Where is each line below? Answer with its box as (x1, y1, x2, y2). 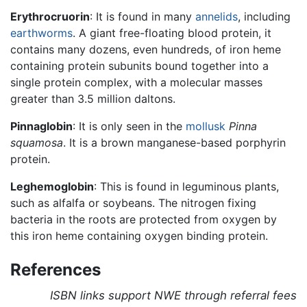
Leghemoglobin (10, 179, 94, 193)
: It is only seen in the (73, 119, 186, 133)
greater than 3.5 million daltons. (10, 91, 175, 106)
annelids (195, 9, 238, 23)
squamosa (10, 135, 63, 149)
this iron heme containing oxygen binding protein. (10, 228, 268, 243)
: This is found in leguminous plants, (94, 179, 279, 193)
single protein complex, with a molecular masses (10, 75, 262, 89)
